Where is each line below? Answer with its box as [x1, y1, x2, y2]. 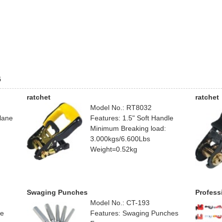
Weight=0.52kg [90, 145, 137, 154]
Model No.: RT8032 [90, 104, 152, 112]
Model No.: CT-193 [90, 199, 150, 207]
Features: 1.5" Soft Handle [90, 114, 173, 122]
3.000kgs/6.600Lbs [90, 135, 150, 143]
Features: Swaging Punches [90, 209, 178, 218]
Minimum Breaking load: [90, 124, 166, 133]
